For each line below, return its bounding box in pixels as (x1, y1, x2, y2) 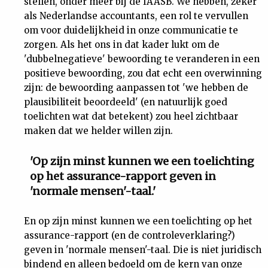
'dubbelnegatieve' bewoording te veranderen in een (24, 53, 260, 65)
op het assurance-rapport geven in (30, 169, 216, 183)
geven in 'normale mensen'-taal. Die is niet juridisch (24, 244, 261, 255)
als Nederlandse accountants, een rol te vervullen (24, 10, 248, 22)
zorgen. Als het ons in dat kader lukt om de (24, 39, 220, 50)
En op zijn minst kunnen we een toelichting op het (24, 215, 252, 227)
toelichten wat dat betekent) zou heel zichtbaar (24, 111, 238, 122)
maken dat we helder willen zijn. (24, 125, 173, 136)
